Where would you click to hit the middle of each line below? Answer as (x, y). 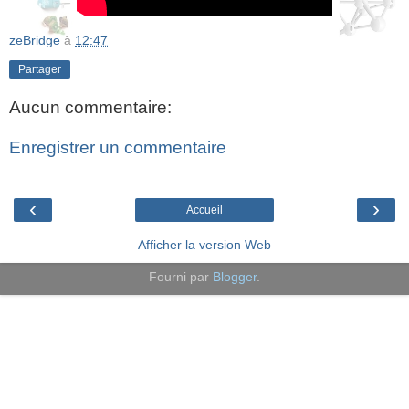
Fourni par (181, 277)
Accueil (204, 210)
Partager (40, 69)
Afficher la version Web (204, 245)
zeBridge (35, 40)
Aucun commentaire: (90, 108)
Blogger (235, 277)
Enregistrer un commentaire (118, 148)
